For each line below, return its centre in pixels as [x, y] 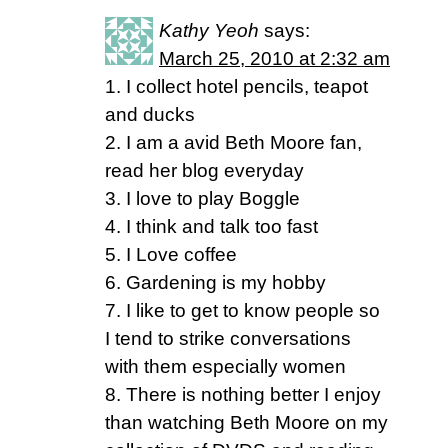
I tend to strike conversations [228, 338]
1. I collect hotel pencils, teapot [236, 86]
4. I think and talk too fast [211, 226]
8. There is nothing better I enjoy [243, 394]
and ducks [150, 114]
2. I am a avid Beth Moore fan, [233, 142]
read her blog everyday [204, 170]
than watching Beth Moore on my [246, 422]
